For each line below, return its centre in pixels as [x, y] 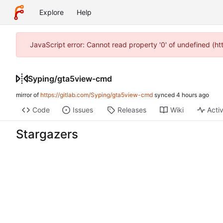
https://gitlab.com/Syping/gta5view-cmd [97, 95]
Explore [52, 12]
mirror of [28, 95]
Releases [132, 110]
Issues [83, 110]
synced [165, 95]
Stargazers [47, 134]
